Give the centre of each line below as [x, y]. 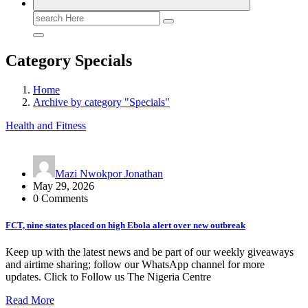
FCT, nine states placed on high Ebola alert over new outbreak [125, 225]
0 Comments [60, 198]
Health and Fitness [46, 125]
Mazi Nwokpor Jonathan [109, 173]
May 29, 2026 [64, 186]
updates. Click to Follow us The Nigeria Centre [108, 277]
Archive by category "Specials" [101, 102]
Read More [30, 300]
